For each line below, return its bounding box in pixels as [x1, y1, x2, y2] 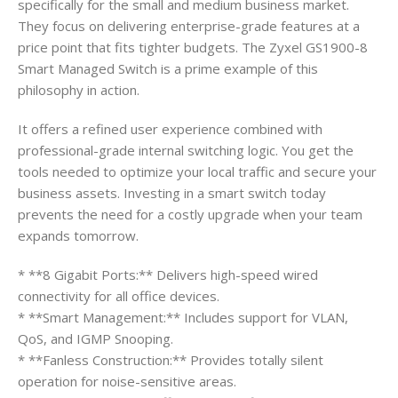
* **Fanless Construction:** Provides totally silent [18, 350, 323, 369]
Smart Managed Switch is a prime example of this [18, 59, 318, 77]
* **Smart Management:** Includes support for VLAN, [18, 307, 348, 326]
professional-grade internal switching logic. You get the [18, 140, 354, 159]
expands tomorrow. [18, 226, 139, 244]
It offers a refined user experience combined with [18, 119, 322, 138]
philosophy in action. [18, 80, 139, 99]
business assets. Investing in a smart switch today [18, 183, 326, 202]
